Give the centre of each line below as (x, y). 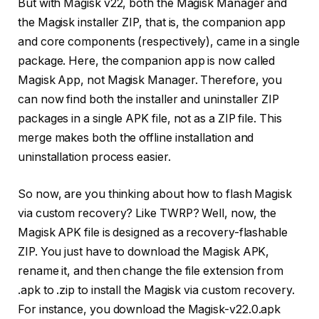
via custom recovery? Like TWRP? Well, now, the (147, 213)
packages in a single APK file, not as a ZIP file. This (150, 119)
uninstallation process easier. (96, 157)
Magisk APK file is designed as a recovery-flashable (153, 232)
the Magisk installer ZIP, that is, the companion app (152, 23)
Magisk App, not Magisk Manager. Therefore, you (150, 80)
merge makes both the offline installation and (136, 138)
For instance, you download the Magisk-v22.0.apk (150, 309)
